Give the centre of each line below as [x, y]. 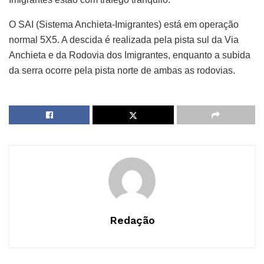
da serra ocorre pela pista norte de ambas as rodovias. [122, 71]
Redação [132, 220]
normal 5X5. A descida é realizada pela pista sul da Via [124, 40]
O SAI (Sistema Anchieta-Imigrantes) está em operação [124, 25]
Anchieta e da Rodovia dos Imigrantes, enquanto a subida [130, 55]
